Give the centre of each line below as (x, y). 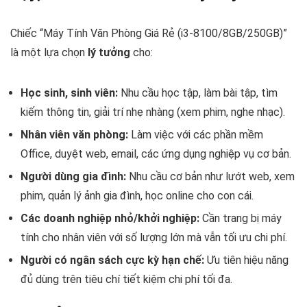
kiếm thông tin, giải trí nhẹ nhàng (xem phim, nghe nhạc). (153, 112)
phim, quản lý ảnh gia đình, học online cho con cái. (137, 195)
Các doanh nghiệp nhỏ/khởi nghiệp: (110, 218)
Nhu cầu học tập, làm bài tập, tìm (198, 93)
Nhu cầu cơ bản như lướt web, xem (210, 176)
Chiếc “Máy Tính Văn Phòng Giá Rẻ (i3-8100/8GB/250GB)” (149, 33)
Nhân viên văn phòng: (74, 134)
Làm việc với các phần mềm (196, 134)
